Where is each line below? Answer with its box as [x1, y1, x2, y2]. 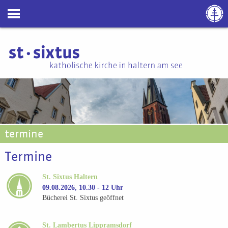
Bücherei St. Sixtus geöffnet [42, 194, 124, 202]
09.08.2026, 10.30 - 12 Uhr [42, 183, 124, 191]
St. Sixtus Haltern [42, 173, 98, 181]
